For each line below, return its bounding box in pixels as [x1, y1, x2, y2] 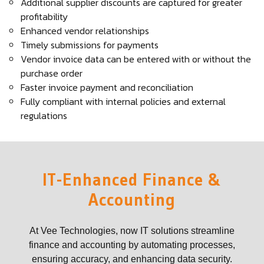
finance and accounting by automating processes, [29, 240, 235, 250]
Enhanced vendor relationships [21, 24, 149, 38]
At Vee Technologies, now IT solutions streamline [29, 226, 235, 236]
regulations [21, 108, 67, 123]
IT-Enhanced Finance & [42, 169, 222, 190]
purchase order [21, 66, 82, 80]
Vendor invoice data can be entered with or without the [21, 52, 251, 66]
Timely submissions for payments [21, 38, 159, 52]
